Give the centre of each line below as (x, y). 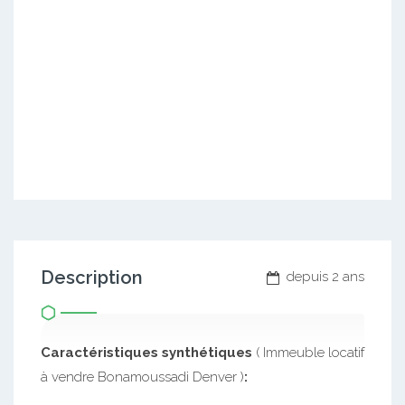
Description (92, 278)
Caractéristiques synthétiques (148, 353)
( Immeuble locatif (310, 353)
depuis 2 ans (324, 277)
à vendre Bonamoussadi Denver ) (142, 377)
